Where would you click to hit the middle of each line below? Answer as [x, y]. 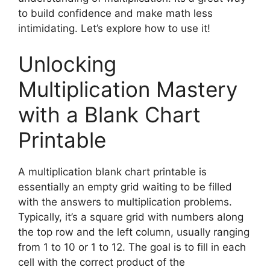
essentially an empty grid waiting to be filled [125, 187]
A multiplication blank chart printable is [112, 172]
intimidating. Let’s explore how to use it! [114, 28]
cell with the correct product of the [102, 262]
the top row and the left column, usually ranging [134, 232]
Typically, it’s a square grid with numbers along [131, 217]
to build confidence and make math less [115, 13]
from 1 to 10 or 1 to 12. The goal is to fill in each [132, 247]
